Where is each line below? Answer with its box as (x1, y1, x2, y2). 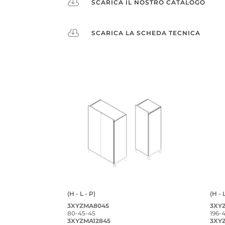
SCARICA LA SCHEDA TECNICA (91, 29, 200, 37)
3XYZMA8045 (67, 201, 109, 209)
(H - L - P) (67, 189, 96, 197)
